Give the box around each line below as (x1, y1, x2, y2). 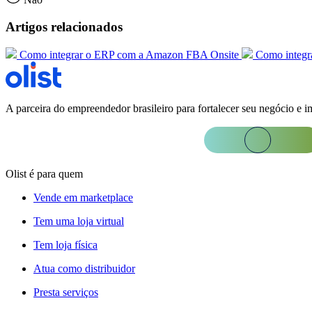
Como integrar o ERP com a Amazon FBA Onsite (19, 49, 239, 61)
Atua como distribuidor (33, 263, 135, 275)
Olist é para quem (6, 168, 83, 180)
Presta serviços (33, 286, 98, 299)
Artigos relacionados (6, 19, 123, 34)
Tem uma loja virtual (33, 215, 124, 228)
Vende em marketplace (33, 192, 133, 204)
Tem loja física (33, 239, 97, 251)
